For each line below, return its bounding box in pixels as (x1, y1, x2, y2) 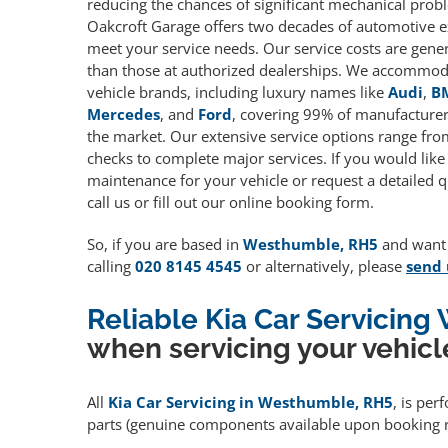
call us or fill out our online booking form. (87, 192, 374, 213)
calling (87, 256, 135, 277)
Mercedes (87, 104, 160, 125)
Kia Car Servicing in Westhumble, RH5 (108, 392, 393, 413)
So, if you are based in (87, 234, 243, 255)
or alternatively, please (242, 256, 406, 277)
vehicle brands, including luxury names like (87, 82, 388, 103)
